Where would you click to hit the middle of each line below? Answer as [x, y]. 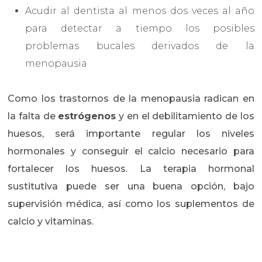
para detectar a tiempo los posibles [140, 29]
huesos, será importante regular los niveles [131, 134]
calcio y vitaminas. [51, 222]
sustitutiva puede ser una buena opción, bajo [131, 187]
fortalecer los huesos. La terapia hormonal [131, 169]
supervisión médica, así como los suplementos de [131, 204]
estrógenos [87, 116]
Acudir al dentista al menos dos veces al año [140, 11]
